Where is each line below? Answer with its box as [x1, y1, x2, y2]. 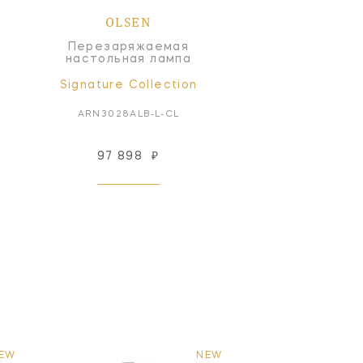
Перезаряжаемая [67, 41, 190, 53]
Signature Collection [59, 79, 198, 91]
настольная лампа [65, 53, 192, 65]
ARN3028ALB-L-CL [77, 109, 180, 119]
